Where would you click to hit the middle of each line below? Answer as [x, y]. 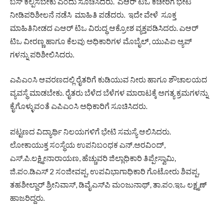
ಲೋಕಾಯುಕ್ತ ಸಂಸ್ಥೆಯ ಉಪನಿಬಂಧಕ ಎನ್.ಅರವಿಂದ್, [88, 145]
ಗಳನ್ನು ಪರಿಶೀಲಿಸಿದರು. [42, 54]
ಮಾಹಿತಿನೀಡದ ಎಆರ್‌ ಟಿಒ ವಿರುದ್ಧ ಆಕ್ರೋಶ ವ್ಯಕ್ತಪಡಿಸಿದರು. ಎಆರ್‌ [104, 27]
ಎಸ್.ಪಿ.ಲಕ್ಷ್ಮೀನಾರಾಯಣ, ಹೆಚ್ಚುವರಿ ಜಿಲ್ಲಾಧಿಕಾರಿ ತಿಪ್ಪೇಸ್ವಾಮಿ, [93, 158]
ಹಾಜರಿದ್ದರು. [27, 198]
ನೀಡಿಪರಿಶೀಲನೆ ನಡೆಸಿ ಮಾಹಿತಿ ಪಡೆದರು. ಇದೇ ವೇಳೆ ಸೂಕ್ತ [93, 14]
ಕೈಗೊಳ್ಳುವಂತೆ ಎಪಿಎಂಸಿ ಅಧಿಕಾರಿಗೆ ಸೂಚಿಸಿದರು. [79, 106]
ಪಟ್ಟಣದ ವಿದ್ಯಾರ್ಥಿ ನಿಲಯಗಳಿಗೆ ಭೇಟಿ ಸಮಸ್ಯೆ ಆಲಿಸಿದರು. [91, 132]
